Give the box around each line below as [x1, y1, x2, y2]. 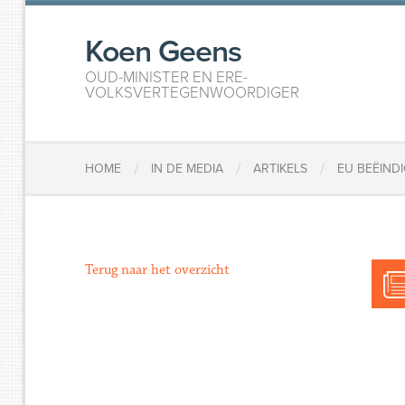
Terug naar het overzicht [85, 261, 231, 278]
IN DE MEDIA [151, 161, 224, 177]
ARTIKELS [253, 161, 308, 177]
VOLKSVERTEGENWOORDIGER [85, 83, 300, 102]
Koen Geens [85, 33, 242, 71]
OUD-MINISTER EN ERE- [85, 68, 249, 87]
